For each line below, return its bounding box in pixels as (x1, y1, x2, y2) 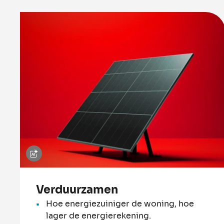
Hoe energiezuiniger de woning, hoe (46, 198, 194, 209)
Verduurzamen (36, 182, 118, 196)
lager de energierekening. (46, 210, 151, 221)
